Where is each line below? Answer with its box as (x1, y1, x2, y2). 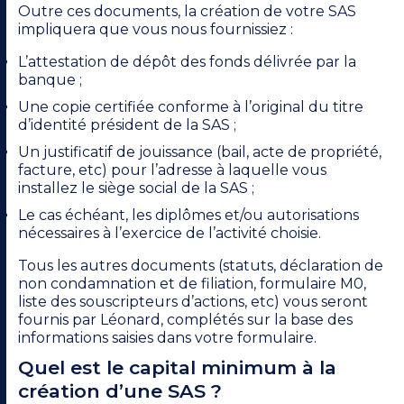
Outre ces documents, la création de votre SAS (18, 3, 356, 21)
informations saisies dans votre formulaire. (18, 329, 317, 347)
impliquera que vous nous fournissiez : (18, 21, 293, 39)
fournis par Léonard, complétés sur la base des (18, 311, 353, 329)
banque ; (18, 71, 82, 89)
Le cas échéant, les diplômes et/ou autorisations (18, 207, 359, 225)
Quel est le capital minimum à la (18, 356, 336, 380)
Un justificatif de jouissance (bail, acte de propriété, (18, 143, 381, 161)
